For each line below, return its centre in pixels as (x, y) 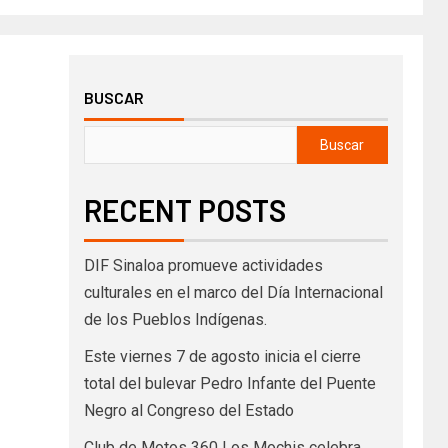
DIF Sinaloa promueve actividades (203, 265)
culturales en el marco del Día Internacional (233, 292)
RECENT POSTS (184, 209)
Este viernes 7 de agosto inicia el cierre (222, 356)
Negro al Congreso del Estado (188, 410)
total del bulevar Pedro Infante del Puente (229, 383)
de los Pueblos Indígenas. (175, 319)
